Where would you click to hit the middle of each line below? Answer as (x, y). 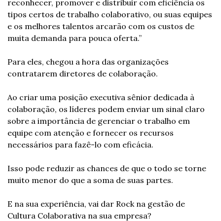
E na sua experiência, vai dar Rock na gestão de (96, 204)
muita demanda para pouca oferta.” (74, 38)
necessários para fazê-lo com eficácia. (80, 145)
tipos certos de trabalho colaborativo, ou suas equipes (110, 14)
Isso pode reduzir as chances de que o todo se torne (107, 168)
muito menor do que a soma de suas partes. (90, 180)
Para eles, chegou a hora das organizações (88, 62)
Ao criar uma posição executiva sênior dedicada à (101, 97)
